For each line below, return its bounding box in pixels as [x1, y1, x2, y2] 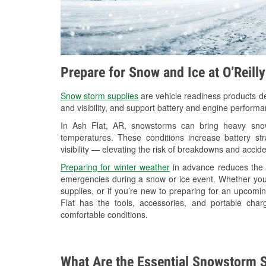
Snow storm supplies [61, 90, 139, 102]
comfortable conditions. [61, 208, 148, 221]
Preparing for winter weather [61, 161, 170, 173]
